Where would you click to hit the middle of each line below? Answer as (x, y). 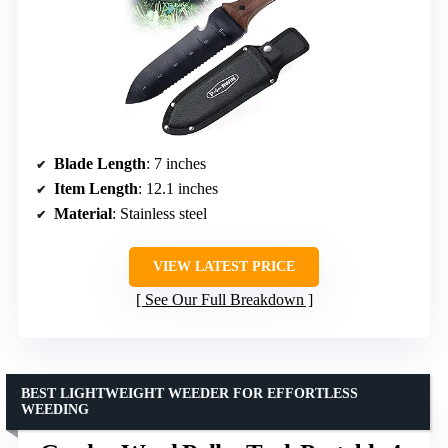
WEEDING (55, 409)
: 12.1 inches (178, 188)
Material (83, 213)
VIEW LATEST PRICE (224, 266)
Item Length (96, 188)
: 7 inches (176, 163)
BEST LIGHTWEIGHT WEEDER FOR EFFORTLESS (189, 393)
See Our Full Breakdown (224, 299)
